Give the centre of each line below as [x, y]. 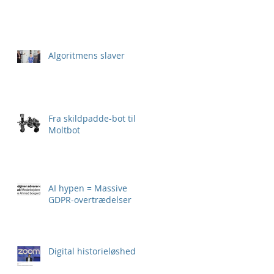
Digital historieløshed [92, 251]
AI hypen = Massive [88, 188]
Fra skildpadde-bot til [92, 119]
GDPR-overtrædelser [90, 200]
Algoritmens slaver [87, 56]
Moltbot [64, 130]
